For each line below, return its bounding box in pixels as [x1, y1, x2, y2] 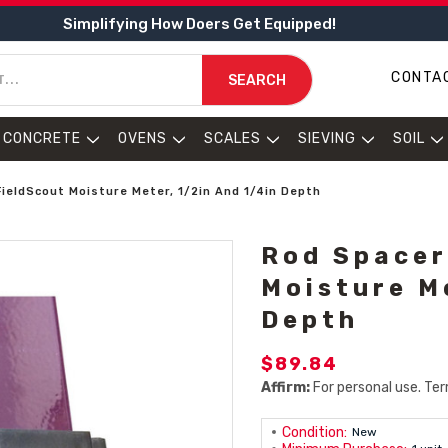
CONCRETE [3, 130, 81, 147]
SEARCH [227, 71, 286, 89]
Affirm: [261, 379, 311, 396]
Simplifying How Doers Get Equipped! [62, 14, 336, 33]
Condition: [282, 424, 348, 441]
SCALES [204, 130, 261, 147]
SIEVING [298, 130, 356, 147]
